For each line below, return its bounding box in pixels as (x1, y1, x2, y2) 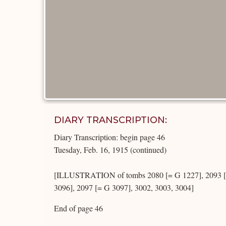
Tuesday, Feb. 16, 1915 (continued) (54, 144, 166, 155)
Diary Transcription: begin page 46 (54, 132, 165, 142)
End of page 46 (54, 203, 103, 213)
